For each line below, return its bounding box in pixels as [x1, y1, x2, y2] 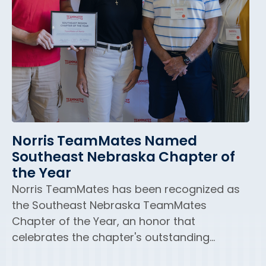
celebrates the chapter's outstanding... [12, 232, 215, 244]
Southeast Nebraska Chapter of [12, 151, 235, 165]
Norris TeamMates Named [12, 135, 197, 149]
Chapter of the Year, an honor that [12, 216, 195, 228]
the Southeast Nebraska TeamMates [12, 200, 207, 212]
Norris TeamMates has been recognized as [12, 184, 240, 196]
